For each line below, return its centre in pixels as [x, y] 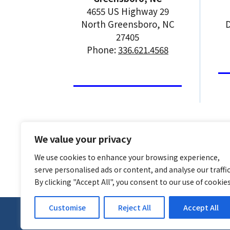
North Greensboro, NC [128, 24]
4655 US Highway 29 [128, 11]
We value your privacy [83, 139]
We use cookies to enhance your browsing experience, [127, 157]
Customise [67, 207]
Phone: [102, 49]
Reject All [134, 207]
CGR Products [111, 223]
